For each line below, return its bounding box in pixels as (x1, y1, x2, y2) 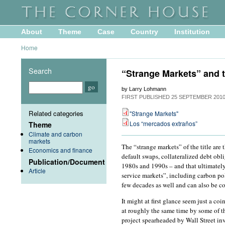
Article (29, 166, 46, 175)
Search (29, 65, 52, 76)
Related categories (29, 108, 83, 118)
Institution (174, 28, 210, 36)
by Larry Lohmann (122, 85, 166, 92)
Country (131, 28, 158, 36)
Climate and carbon (29, 129, 82, 138)
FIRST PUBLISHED (122, 93, 171, 100)
